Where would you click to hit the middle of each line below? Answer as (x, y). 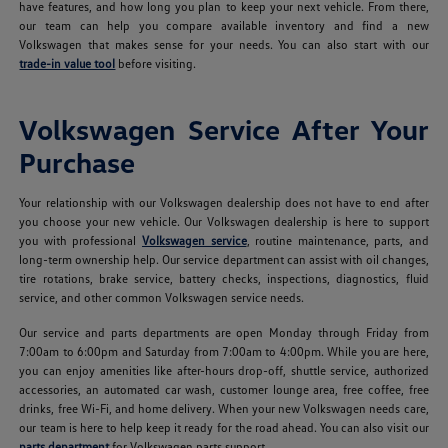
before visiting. (156, 63)
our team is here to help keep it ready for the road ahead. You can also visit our (224, 427)
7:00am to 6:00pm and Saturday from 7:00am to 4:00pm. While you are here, (224, 351)
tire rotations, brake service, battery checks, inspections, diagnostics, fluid (224, 278)
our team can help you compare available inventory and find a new (224, 25)
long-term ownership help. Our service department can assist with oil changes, (224, 259)
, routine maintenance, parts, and (337, 240)
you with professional (80, 240)
